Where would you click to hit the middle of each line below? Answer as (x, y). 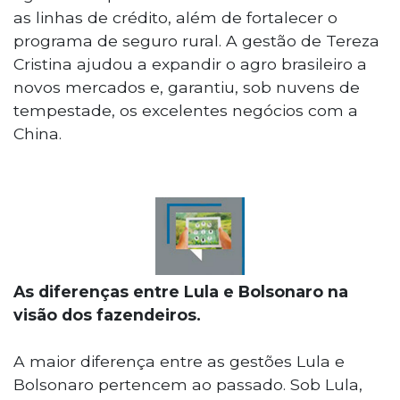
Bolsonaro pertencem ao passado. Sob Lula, (188, 384)
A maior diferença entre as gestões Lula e (179, 361)
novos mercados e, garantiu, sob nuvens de (187, 87)
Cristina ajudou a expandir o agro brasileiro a (190, 63)
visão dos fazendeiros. (107, 314)
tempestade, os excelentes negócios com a (186, 110)
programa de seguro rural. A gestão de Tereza (196, 40)
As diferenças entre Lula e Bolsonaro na (181, 291)
